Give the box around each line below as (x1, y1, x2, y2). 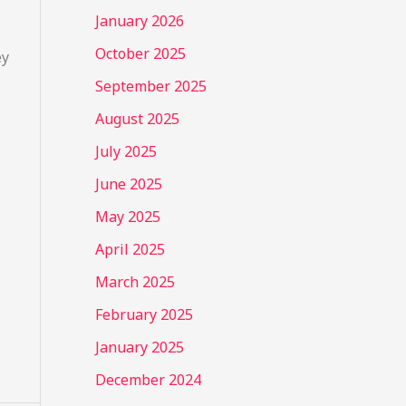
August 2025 (94, 108, 179, 129)
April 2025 (94, 238, 165, 259)
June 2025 (94, 173, 162, 194)
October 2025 (94, 43, 186, 63)
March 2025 (94, 271, 175, 292)
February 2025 (94, 304, 193, 324)
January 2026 (94, 10, 184, 31)
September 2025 (94, 75, 207, 96)
